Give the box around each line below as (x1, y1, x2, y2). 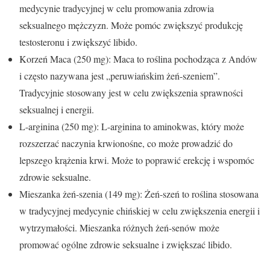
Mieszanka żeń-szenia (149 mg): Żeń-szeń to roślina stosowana (19, 187, 259, 201)
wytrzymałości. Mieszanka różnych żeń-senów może (19, 221, 219, 234)
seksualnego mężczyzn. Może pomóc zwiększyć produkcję (19, 19, 243, 32)
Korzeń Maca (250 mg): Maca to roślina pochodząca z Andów (19, 52, 257, 66)
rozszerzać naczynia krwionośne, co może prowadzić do (19, 137, 233, 150)
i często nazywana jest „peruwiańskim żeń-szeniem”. (19, 69, 220, 83)
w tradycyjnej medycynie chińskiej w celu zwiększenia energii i (19, 204, 260, 218)
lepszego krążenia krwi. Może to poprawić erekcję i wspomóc (19, 154, 254, 167)
